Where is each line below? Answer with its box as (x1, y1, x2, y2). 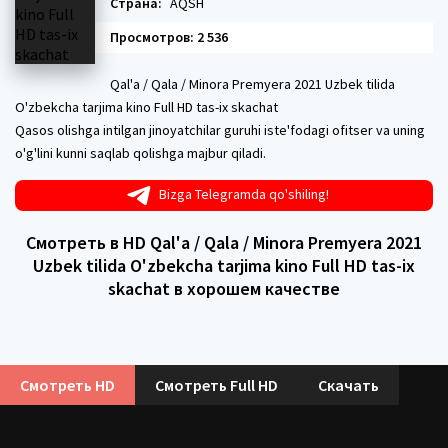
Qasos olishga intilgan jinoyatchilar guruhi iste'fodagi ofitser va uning (15, 121, 425, 139)
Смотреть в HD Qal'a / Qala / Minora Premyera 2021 (26, 230, 422, 254)
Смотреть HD (20, 374, 115, 395)
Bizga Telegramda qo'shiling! (159, 185, 329, 203)
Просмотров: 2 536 (110, 28, 228, 46)
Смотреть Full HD (155, 374, 278, 395)
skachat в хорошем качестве (108, 276, 340, 300)
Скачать (318, 374, 379, 395)
